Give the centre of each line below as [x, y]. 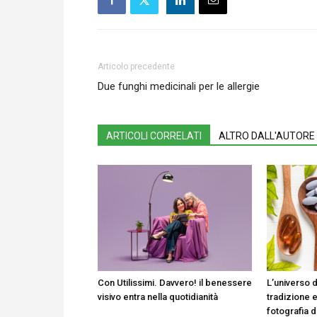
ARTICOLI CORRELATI [154, 136]
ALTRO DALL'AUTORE [267, 136]
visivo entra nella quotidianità [158, 297]
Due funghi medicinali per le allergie [179, 86]
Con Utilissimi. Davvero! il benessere [175, 283]
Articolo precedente [136, 67]
